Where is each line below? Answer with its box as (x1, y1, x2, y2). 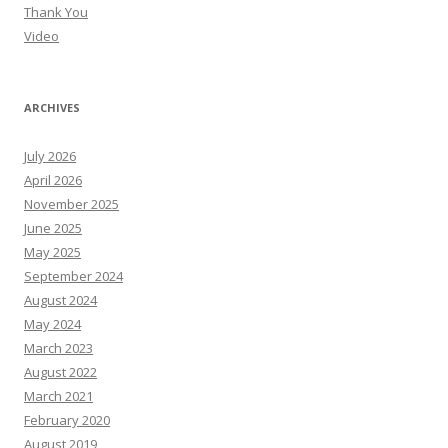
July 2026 (24, 147, 76, 166)
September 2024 (24, 267, 123, 286)
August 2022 (24, 363, 97, 382)
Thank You (24, 3, 88, 22)
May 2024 (24, 315, 81, 334)
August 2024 (24, 291, 97, 310)
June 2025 (24, 219, 82, 238)
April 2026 (24, 171, 82, 190)
